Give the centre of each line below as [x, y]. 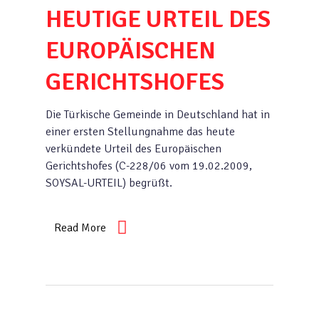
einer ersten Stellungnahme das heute [140, 132]
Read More [80, 228]
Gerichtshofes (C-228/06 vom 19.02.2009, [149, 166]
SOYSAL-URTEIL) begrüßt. [109, 183]
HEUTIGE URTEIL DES [158, 19]
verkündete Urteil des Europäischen [134, 149]
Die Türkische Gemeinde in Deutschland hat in [158, 115]
